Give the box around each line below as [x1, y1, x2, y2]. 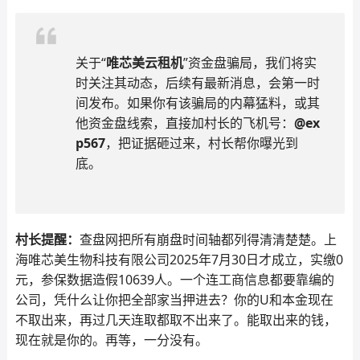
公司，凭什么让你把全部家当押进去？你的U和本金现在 [14, 291, 333, 309]
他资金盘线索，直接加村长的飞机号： [75, 114, 294, 132]
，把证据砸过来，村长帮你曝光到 [104, 134, 298, 152]
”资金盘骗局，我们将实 [182, 54, 317, 72]
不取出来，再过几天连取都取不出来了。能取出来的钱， [14, 311, 337, 329]
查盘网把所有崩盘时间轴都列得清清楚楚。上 [79, 231, 337, 248]
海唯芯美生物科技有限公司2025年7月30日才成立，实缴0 [14, 251, 343, 268]
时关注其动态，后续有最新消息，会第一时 [75, 74, 320, 92]
